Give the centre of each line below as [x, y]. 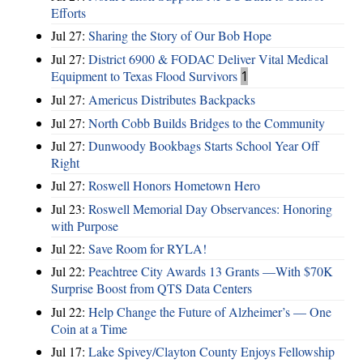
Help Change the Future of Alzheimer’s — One [210, 311]
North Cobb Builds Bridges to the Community [207, 122]
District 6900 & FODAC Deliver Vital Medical [208, 58]
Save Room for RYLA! [147, 249]
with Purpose [85, 225]
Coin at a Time [89, 328]
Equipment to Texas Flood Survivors [144, 75]
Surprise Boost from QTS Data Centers [152, 288]
